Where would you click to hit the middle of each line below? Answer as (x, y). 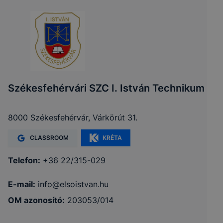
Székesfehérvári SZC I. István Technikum (106, 88)
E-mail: (22, 184)
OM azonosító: (36, 200)
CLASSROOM (49, 138)
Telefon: (24, 160)
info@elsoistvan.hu (73, 184)
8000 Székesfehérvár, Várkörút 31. (73, 117)
